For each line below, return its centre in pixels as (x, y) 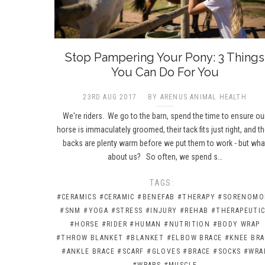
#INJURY (161, 210)
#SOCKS (227, 251)
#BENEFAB (156, 197)
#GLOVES (164, 251)
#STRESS (127, 210)
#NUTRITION (187, 224)
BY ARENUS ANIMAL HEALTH (197, 97)
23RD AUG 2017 (110, 97)
